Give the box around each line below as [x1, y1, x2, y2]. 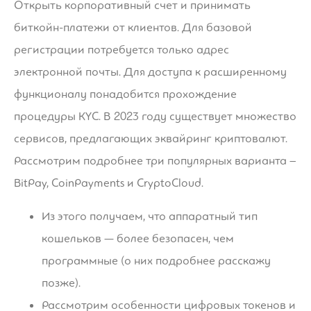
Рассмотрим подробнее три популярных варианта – [14, 153, 296, 168]
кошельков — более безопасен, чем [42, 230, 234, 246]
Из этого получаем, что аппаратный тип [42, 208, 258, 224]
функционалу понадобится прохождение [14, 86, 237, 101]
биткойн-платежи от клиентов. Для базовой [14, 19, 252, 35]
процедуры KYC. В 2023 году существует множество [14, 108, 296, 124]
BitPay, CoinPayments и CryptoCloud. [14, 175, 203, 190]
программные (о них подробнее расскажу [42, 253, 271, 268]
